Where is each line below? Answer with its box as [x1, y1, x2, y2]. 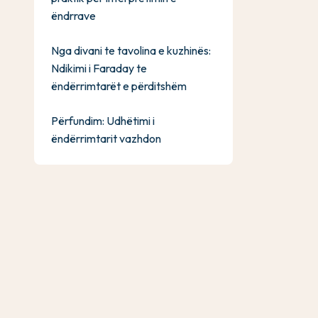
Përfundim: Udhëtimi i [51, 114, 155, 128]
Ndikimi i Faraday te [51, 61, 147, 75]
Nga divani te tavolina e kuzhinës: [51, 43, 211, 57]
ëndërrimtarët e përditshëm [51, 79, 187, 93]
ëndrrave [51, 9, 96, 23]
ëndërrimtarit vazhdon [51, 131, 161, 146]
